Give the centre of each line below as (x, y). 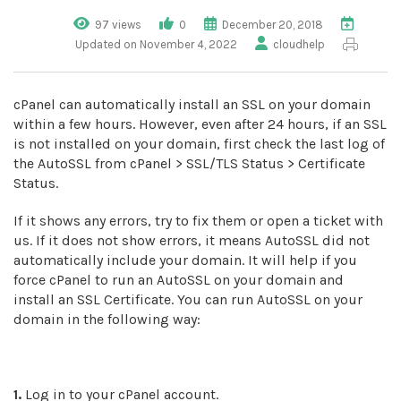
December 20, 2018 (273, 25)
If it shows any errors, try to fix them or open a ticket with (198, 221)
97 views (118, 25)
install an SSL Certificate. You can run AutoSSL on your (188, 299)
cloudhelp (299, 44)
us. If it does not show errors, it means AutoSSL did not (192, 240)
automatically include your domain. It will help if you (185, 260)
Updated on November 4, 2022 (156, 44)
